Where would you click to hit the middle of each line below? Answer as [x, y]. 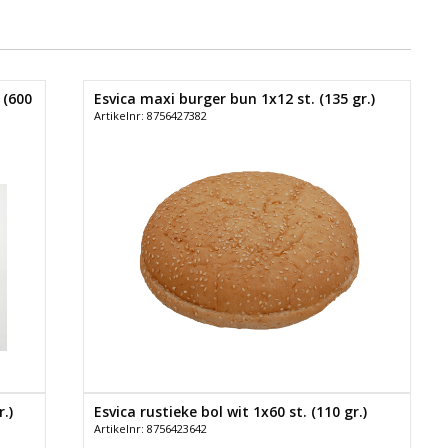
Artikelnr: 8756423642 [150, 429]
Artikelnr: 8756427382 [150, 116]
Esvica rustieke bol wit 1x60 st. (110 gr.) [230, 412]
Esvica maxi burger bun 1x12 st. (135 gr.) [234, 99]
